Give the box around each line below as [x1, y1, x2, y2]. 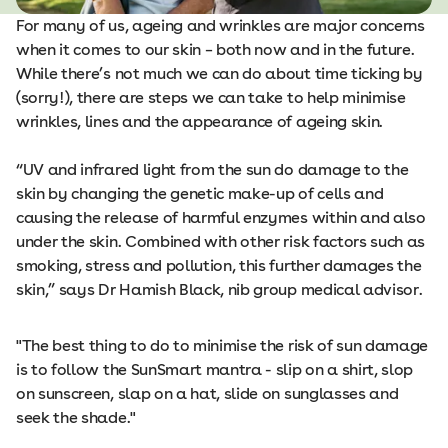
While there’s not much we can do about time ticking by [16, 64, 423, 83]
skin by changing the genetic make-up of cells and [16, 184, 384, 203]
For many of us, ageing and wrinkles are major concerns [16, 16, 425, 35]
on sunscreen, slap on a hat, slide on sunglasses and [16, 384, 399, 403]
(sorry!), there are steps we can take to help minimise [16, 88, 406, 107]
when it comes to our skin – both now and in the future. [16, 40, 415, 59]
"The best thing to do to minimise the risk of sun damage [16, 336, 429, 355]
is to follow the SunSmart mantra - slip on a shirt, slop [16, 360, 414, 379]
